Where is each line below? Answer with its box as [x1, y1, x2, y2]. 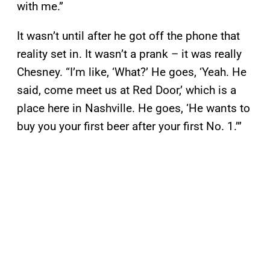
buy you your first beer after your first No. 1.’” [17, 119, 242, 134]
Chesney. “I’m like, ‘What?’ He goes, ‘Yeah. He [17, 65, 246, 80]
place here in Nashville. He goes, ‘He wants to [17, 101, 250, 116]
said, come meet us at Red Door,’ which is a [17, 83, 236, 98]
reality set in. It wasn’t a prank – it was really [17, 47, 242, 61]
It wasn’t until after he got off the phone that [17, 29, 240, 43]
